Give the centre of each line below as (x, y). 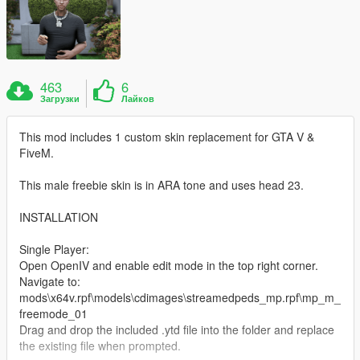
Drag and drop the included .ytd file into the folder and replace (177, 329)
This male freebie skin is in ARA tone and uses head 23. (162, 184)
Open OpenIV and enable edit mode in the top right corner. (169, 265)
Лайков (138, 98)
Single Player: (54, 249)
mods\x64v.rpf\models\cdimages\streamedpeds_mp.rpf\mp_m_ (180, 297)
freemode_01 (53, 313)
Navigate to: (50, 281)
